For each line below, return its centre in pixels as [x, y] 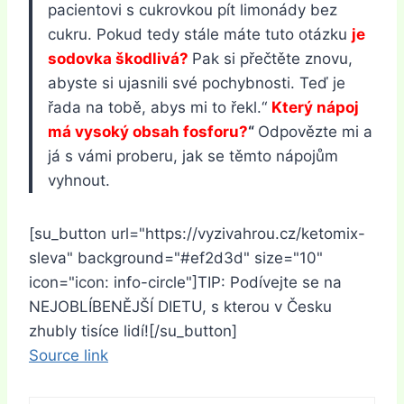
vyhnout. [79, 180]
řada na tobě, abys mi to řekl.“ [160, 107]
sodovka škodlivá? [118, 58]
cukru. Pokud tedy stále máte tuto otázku [200, 34]
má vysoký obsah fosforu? [148, 131]
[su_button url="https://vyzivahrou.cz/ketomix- [197, 233]
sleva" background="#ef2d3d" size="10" [176, 257]
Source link [69, 355]
